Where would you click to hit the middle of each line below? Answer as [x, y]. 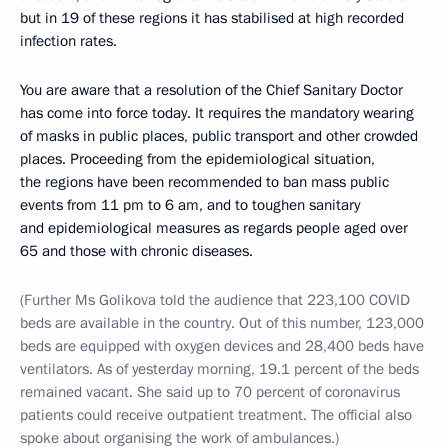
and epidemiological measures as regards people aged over [214, 228]
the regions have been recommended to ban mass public [204, 182]
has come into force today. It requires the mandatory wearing [217, 113]
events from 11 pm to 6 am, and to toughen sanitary [190, 205]
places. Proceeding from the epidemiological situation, [197, 159]
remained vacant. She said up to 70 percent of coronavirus [210, 392]
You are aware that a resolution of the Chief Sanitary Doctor [211, 90]
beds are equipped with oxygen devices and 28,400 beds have [222, 346]
